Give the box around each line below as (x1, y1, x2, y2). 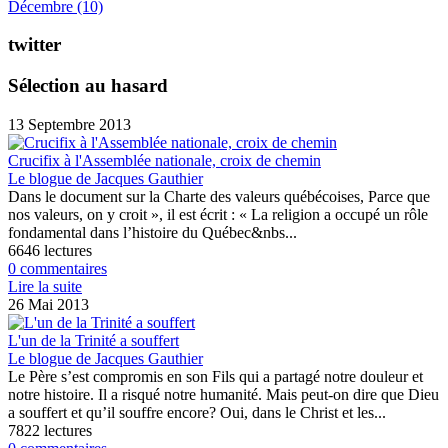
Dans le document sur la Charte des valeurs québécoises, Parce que (8, 187, 430, 205)
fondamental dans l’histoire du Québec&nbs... (8, 223, 297, 241)
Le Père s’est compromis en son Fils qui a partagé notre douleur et (8, 367, 423, 385)
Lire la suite (8, 277, 82, 295)
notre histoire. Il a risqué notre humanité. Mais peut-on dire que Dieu (8, 385, 439, 403)
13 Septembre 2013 (8, 115, 131, 133)
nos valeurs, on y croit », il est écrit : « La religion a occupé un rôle (8, 205, 428, 223)
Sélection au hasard (8, 75, 168, 97)
